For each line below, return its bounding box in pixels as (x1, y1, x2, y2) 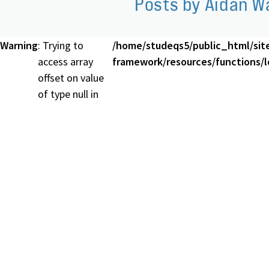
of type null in (38, 87, 98, 101)
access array (38, 55, 93, 69)
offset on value (38, 71, 104, 85)
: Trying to (38, 38, 83, 53)
